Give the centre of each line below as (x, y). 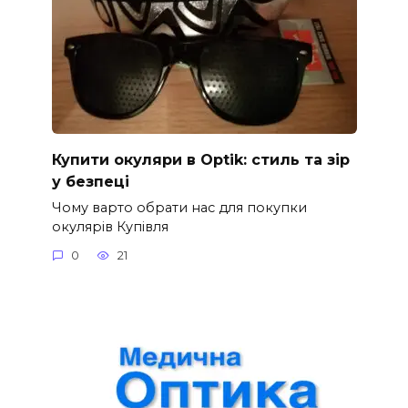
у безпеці (90, 181)
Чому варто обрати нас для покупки (179, 207)
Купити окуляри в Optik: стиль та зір (200, 159)
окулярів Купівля (110, 226)
